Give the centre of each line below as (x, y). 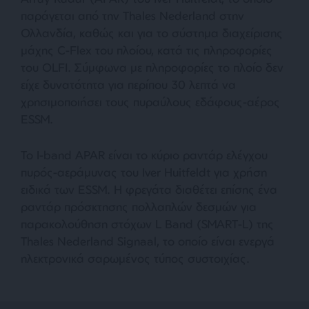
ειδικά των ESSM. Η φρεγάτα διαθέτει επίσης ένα (149, 189)
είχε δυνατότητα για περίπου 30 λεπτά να (128, 84)
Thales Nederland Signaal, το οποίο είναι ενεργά (148, 241)
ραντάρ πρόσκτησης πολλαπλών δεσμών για (139, 206)
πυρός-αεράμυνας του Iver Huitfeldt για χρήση (144, 172)
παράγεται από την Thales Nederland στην (132, 15)
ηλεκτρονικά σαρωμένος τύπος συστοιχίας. (135, 258)
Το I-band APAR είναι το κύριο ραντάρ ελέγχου (144, 154)
